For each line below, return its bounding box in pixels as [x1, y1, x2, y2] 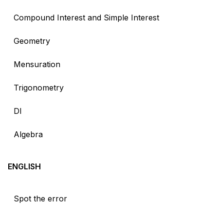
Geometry [14, 36, 50, 46]
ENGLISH [8, 161, 41, 171]
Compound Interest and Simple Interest [14, 12, 159, 22]
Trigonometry [14, 82, 64, 92]
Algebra [14, 129, 43, 139]
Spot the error [14, 193, 67, 203]
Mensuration [14, 59, 60, 69]
